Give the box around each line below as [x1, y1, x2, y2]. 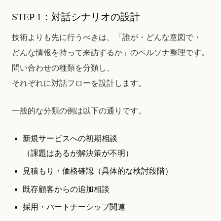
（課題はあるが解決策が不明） [23, 148, 134, 157]
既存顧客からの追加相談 [23, 184, 110, 193]
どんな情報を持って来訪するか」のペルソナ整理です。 [12, 48, 209, 57]
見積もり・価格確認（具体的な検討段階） [23, 167, 173, 176]
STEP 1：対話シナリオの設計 [12, 11, 140, 22]
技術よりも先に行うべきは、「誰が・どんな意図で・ [12, 33, 201, 41]
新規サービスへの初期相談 [23, 134, 118, 143]
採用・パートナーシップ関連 [23, 203, 126, 212]
